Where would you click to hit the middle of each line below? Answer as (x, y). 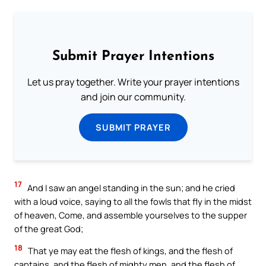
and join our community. (133, 96)
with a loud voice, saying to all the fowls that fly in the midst (133, 201)
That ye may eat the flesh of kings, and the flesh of (129, 251)
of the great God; (49, 228)
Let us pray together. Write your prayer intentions (133, 82)
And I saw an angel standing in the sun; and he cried (130, 187)
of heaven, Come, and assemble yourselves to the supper (131, 215)
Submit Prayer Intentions (133, 56)
